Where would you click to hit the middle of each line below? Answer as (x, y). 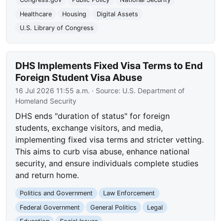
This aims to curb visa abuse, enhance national (103, 151)
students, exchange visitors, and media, (89, 128)
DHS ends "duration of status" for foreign (93, 116)
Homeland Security (46, 101)
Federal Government (50, 207)
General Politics (113, 207)
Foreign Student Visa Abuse (79, 77)
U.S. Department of (154, 90)
